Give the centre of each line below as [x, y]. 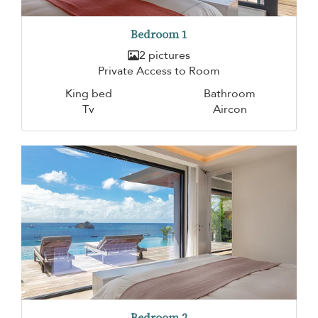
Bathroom [230, 93]
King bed [88, 93]
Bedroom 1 [159, 34]
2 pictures [165, 55]
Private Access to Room [159, 71]
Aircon [230, 109]
